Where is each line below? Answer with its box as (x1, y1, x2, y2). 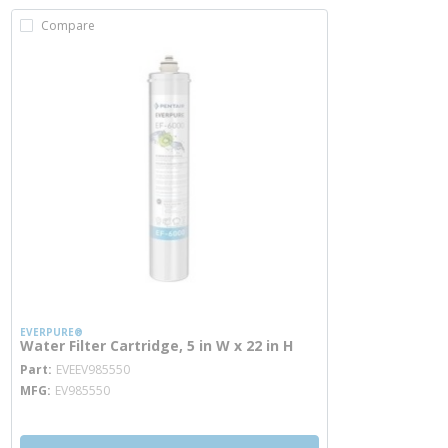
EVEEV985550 (56, 361, 130, 378)
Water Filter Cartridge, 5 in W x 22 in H (20, 336, 293, 355)
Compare (41, 17, 95, 34)
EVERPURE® (20, 325, 83, 339)
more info (129, 350, 203, 372)
